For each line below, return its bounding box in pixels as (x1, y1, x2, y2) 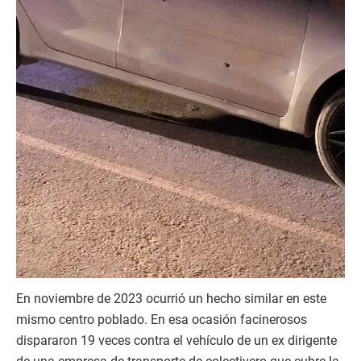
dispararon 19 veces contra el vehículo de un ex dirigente (16, 333, 337, 349)
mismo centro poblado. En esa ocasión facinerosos (16, 312, 307, 328)
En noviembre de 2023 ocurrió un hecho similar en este (16, 291, 326, 307)
